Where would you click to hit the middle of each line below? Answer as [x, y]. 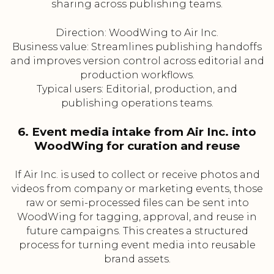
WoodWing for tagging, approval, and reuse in [137, 217]
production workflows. [137, 75]
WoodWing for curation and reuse [137, 146]
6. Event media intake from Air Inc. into [137, 132]
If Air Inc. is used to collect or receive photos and [137, 175]
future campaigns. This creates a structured [137, 231]
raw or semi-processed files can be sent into [137, 203]
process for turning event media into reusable [137, 245]
